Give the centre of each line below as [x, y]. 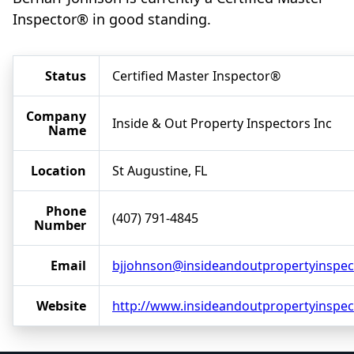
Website [61, 306]
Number [60, 226]
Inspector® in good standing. [112, 19]
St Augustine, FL [160, 171]
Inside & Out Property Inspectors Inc [222, 124]
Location [58, 171]
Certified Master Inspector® [196, 76]
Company [56, 117]
